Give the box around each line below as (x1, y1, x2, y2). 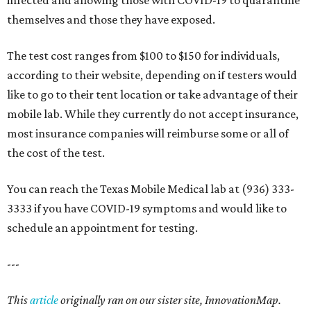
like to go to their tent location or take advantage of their (7, 87, 298, 101)
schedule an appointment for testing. (7, 221, 198, 235)
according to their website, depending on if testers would (7, 68, 297, 82)
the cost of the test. (7, 146, 105, 160)
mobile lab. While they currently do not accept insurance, (7, 107, 299, 121)
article (30, 293, 58, 307)
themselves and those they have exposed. (7, 12, 215, 26)
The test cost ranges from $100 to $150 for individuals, (7, 49, 280, 62)
